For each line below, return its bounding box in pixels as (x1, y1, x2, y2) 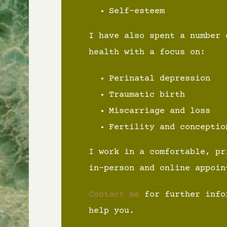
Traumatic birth (108, 90, 185, 100)
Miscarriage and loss (108, 106, 210, 116)
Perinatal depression (108, 73, 210, 84)
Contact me (88, 190, 139, 200)
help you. (88, 206, 134, 216)
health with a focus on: (88, 47, 205, 57)
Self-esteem (108, 6, 165, 16)
